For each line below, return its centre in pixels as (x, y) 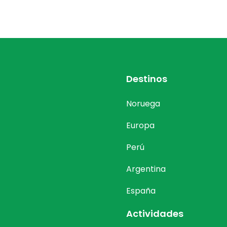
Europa (140, 125)
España (141, 191)
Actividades (155, 214)
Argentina (146, 169)
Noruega (143, 104)
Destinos (147, 79)
